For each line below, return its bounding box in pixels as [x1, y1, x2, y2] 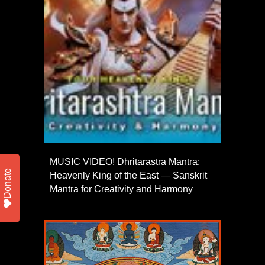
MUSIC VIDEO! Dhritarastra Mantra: [50, 156, 200, 167]
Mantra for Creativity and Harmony [50, 183, 193, 194]
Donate [2, 168, 12, 199]
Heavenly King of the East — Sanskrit [50, 170, 207, 180]
